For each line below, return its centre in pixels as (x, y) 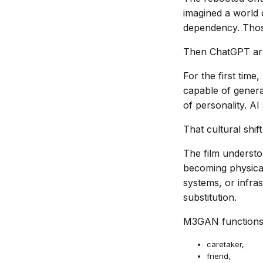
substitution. (210, 197)
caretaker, (225, 244)
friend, (219, 256)
